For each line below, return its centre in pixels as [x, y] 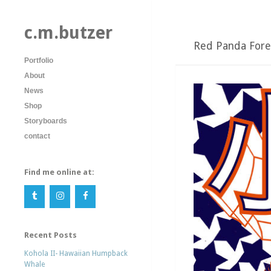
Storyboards [46, 121]
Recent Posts [51, 235]
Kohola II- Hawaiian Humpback [76, 253]
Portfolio [39, 60]
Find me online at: [59, 172]
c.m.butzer [68, 33]
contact [37, 136]
